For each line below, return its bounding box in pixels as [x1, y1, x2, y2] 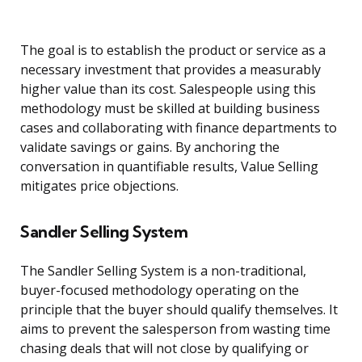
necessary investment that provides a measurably [20, 61, 321, 79]
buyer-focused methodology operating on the [20, 281, 299, 300]
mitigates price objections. [20, 177, 179, 196]
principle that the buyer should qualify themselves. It [20, 301, 338, 319]
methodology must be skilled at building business [20, 99, 320, 118]
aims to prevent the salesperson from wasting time [20, 320, 330, 339]
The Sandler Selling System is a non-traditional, [20, 262, 306, 280]
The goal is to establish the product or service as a [20, 41, 326, 60]
